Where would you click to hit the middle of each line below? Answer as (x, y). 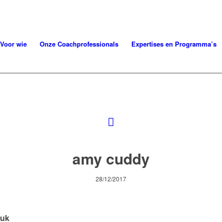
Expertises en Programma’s (174, 44)
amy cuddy (111, 158)
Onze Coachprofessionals (79, 44)
